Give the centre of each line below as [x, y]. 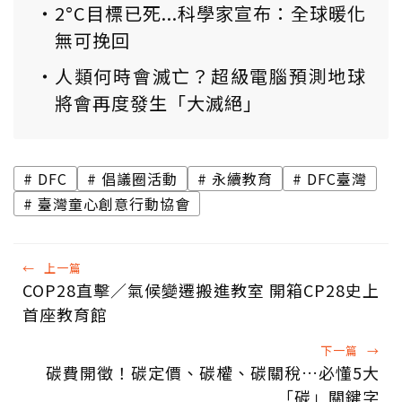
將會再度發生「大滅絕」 [158, 103]
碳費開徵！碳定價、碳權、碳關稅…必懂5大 [213, 373]
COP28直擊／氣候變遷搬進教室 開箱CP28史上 [201, 290]
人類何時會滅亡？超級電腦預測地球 [210, 76]
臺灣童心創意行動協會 [114, 204]
